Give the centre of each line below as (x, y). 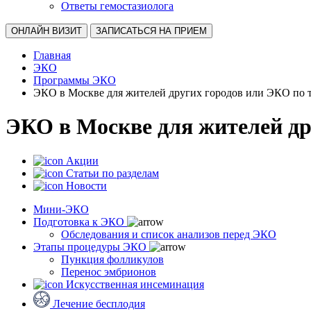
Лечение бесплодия (99, 303)
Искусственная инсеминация (135, 284)
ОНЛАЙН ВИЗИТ (47, 31)
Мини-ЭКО (61, 209)
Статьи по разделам (112, 173)
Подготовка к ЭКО (79, 221)
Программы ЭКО (75, 80)
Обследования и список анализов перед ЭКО (169, 234)
